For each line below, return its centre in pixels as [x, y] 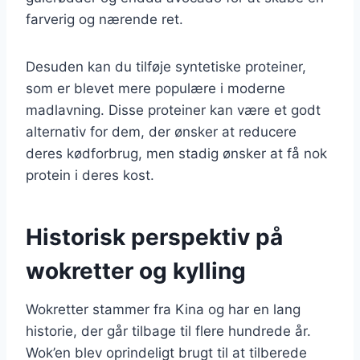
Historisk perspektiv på [154, 237]
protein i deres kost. [90, 175]
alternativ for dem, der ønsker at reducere [161, 131]
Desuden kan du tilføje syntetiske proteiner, [166, 66]
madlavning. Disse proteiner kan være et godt [173, 110]
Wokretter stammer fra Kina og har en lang [163, 309]
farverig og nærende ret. [104, 19]
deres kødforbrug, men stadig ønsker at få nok [176, 153]
